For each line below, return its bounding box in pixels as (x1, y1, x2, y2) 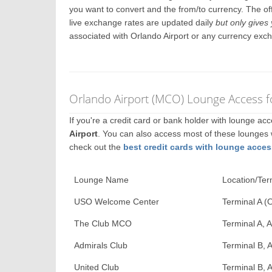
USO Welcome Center (74, 197, 160, 206)
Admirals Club (74, 240, 128, 250)
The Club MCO (74, 219, 132, 228)
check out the (69, 142, 124, 152)
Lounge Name (74, 175, 129, 185)
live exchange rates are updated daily (69, 18, 216, 27)
